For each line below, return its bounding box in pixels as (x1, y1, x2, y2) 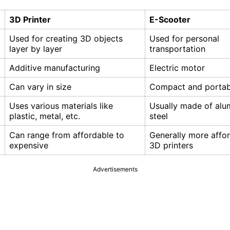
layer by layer (9, 44, 62, 54)
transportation (149, 44, 205, 54)
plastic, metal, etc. (9, 111, 80, 122)
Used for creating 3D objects (9, 33, 123, 44)
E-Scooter (149, 14, 190, 25)
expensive (9, 140, 48, 151)
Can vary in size (9, 82, 71, 92)
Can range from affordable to (9, 130, 124, 141)
